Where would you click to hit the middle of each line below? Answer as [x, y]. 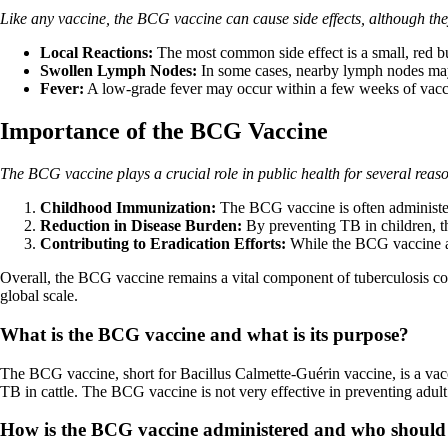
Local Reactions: [96, 53]
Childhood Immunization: [128, 208]
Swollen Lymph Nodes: [118, 71]
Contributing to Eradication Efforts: [163, 244]
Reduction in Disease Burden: [141, 226]
